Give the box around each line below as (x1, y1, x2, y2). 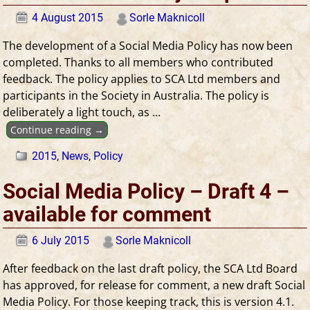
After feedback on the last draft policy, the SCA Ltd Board (3, 260, 298, 276)
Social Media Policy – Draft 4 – (3, 179, 290, 204)
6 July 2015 (32, 233, 90, 247)
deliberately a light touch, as (3, 104, 153, 120)
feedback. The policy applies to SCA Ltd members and (3, 71, 281, 86)
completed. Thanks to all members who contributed (3, 54, 274, 70)
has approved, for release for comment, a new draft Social (3, 277, 306, 293)
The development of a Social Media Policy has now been (3, 37, 293, 53)
